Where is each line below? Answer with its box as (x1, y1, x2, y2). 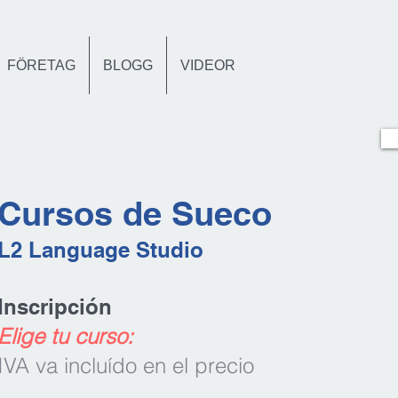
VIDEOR (180, 58, 235, 73)
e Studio (118, 236, 203, 262)
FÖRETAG (7, 58, 76, 73)
